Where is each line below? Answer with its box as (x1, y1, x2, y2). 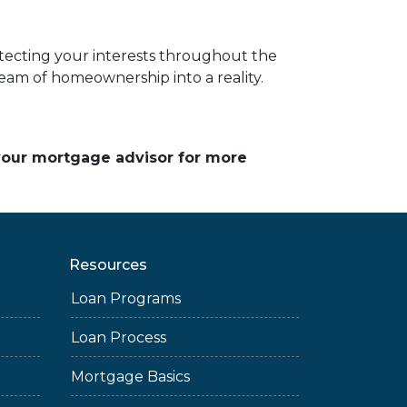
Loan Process (71, 329, 166, 346)
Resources (69, 256, 147, 273)
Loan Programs (71, 290, 181, 307)
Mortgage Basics (71, 368, 190, 385)
